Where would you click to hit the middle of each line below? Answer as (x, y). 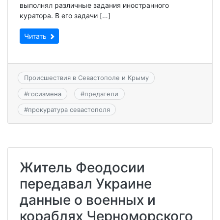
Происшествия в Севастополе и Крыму (86, 78)
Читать (36, 36)
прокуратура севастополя (69, 110)
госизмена (44, 94)
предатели (101, 94)
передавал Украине (86, 184)
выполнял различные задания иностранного (94, 5)
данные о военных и (88, 200)
